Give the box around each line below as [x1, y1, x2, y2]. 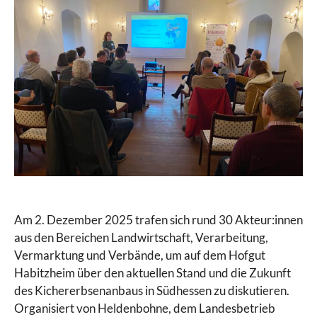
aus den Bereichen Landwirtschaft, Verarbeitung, [14, 229, 268, 245]
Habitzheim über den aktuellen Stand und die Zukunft [14, 265, 291, 280]
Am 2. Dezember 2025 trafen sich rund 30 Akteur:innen [14, 212, 303, 227]
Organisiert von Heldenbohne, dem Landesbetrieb [14, 300, 275, 316]
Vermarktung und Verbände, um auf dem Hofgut [14, 247, 265, 263]
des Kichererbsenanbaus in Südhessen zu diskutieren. [14, 282, 289, 298]
